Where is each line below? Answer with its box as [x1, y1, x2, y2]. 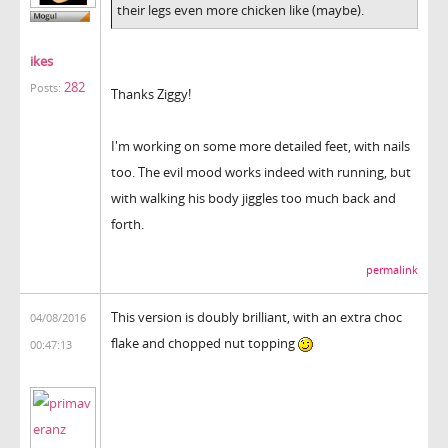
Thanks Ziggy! [111, 84, 191, 103]
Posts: [30, 81, 61, 96]
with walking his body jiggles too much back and [111, 188, 396, 207]
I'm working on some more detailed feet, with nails [111, 136, 410, 155]
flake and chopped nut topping [111, 333, 298, 352]
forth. [111, 214, 144, 233]
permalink [366, 262, 418, 277]
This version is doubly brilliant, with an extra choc [111, 307, 402, 326]
